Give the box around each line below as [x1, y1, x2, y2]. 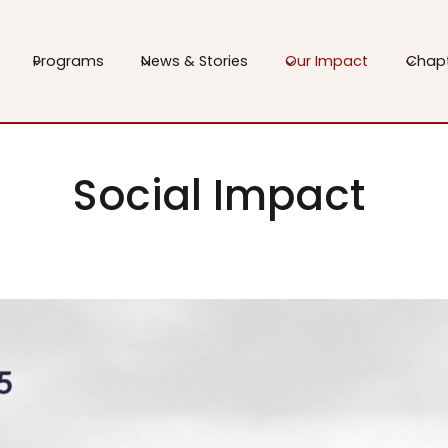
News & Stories [140, 50, 248, 71]
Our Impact [285, 50, 369, 71]
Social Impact [72, 166, 376, 225]
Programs [32, 50, 104, 71]
